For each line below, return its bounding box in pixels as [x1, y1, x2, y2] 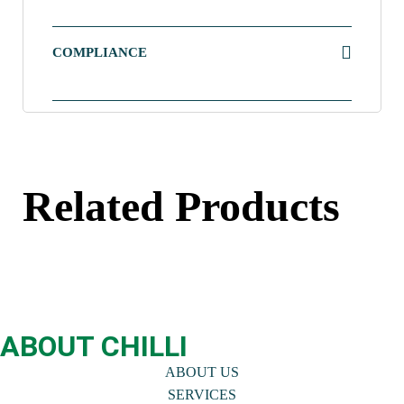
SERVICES [168, 386, 236, 402]
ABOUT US [165, 363, 239, 380]
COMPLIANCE [52, 44, 147, 60]
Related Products [23, 181, 340, 230]
